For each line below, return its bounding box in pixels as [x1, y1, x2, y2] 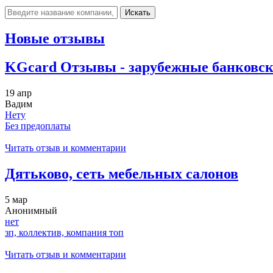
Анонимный [5, 205, 57, 216]
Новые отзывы [5, 30, 105, 47]
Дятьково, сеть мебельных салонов [5, 166, 238, 182]
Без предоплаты [5, 121, 71, 132]
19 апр [5, 88, 32, 99]
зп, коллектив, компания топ [5, 227, 124, 238]
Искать [125, 7, 151, 17]
